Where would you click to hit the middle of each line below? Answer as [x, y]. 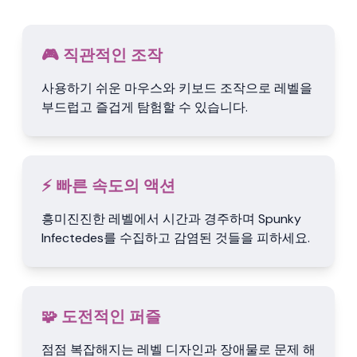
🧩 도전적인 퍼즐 [101, 316]
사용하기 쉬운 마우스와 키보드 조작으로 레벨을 [177, 88]
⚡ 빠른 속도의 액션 [108, 186]
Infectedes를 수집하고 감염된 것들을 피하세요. [176, 238]
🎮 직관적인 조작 [102, 55]
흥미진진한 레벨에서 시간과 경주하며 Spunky [171, 219]
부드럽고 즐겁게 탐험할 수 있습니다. [145, 107]
